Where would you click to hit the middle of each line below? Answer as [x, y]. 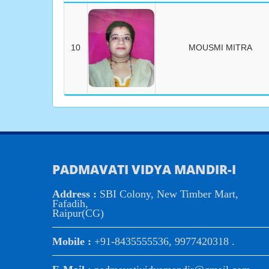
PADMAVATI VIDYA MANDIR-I [144, 169]
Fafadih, [70, 204]
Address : [76, 194]
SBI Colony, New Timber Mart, [169, 194]
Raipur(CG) [78, 213]
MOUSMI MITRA [220, 47]
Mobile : [73, 241]
